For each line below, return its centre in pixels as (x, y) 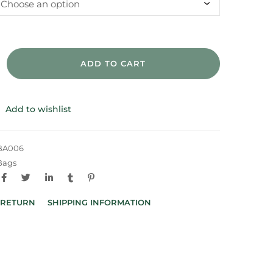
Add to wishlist (38, 109)
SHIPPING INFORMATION (99, 202)
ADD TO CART (113, 63)
